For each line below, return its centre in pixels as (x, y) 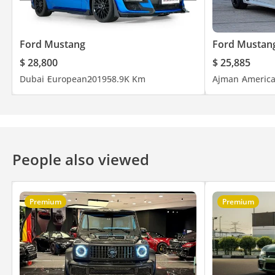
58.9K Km (126, 79)
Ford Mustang (52, 44)
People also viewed (81, 159)
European (67, 79)
